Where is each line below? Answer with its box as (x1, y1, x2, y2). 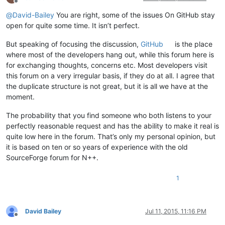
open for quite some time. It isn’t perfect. (6, 21, 140, 30)
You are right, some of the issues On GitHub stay (54, 10, 215, 19)
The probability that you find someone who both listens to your (6, 110, 211, 120)
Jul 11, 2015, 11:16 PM (145, 207, 206, 215)
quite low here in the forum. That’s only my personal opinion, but (6, 132, 215, 141)
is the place (173, 39, 213, 48)
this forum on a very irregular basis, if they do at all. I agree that (6, 71, 214, 80)
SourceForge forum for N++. (6, 153, 98, 162)
